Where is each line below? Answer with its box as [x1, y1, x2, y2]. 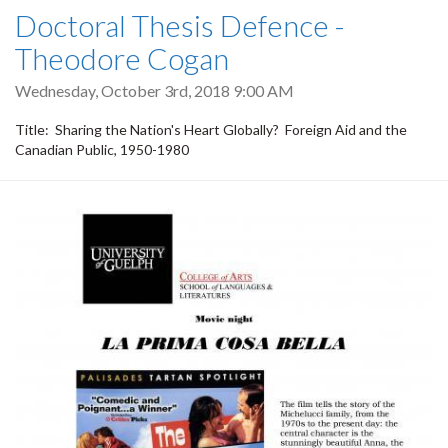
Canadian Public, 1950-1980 [15, 140, 189, 158]
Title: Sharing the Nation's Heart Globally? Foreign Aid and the [15, 120, 407, 138]
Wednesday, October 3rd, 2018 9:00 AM [15, 80, 294, 100]
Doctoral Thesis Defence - [15, 6, 345, 43]
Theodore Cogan [15, 39, 229, 76]
